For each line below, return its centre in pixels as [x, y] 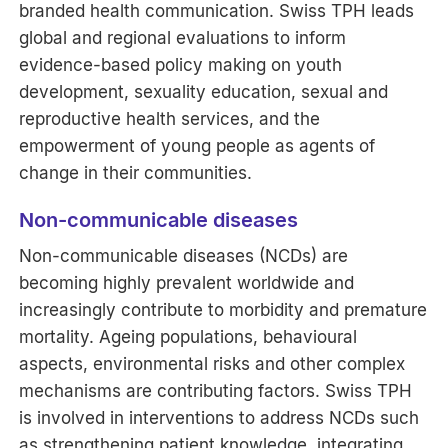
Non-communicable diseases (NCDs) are [184, 255]
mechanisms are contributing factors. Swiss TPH [216, 390]
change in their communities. [136, 172]
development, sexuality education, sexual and [204, 91]
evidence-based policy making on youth [181, 64]
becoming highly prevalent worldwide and [187, 282]
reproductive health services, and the [170, 118]
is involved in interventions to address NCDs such [219, 417]
